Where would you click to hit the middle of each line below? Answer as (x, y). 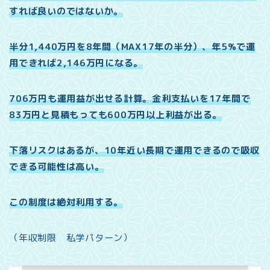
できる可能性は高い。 (57, 167)
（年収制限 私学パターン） (71, 238)
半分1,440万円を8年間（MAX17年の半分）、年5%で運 (132, 47)
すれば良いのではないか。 (66, 11)
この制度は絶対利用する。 (66, 202)
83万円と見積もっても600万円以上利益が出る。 (116, 115)
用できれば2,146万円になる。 (76, 63)
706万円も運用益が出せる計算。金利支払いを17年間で (130, 99)
